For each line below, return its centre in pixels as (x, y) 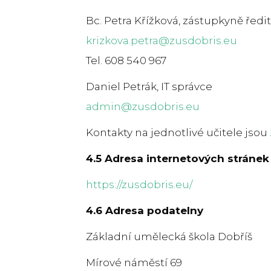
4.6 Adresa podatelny (145, 210)
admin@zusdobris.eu (143, 106)
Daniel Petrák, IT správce (149, 86)
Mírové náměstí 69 (134, 262)
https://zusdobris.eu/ (139, 184)
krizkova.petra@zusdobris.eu (162, 40)
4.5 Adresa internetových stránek (178, 158)
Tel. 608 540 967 (126, 60)
